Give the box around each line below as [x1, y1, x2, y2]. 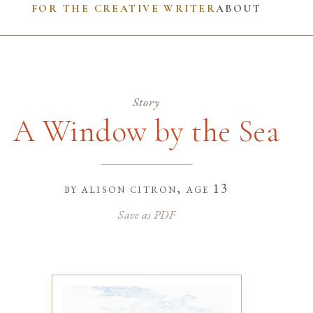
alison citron [82, 180, 177, 197]
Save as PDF [118, 206, 175, 222]
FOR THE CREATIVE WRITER [31, 1, 216, 15]
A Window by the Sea [13, 112, 280, 150]
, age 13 [177, 180, 229, 197]
